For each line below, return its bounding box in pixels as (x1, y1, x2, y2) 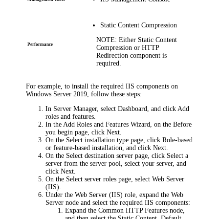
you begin (45, 128, 73, 136)
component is (128, 51, 167, 59)
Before (173, 120, 192, 128)
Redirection (96, 51, 129, 59)
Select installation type (66, 136, 129, 144)
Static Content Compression (100, 21, 177, 29)
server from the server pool (45, 159, 121, 167)
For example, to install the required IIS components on (26, 82, 178, 90)
